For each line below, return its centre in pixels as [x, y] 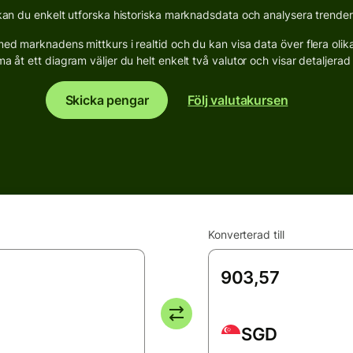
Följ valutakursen [238, 100]
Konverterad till [246, 234]
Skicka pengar [107, 100]
